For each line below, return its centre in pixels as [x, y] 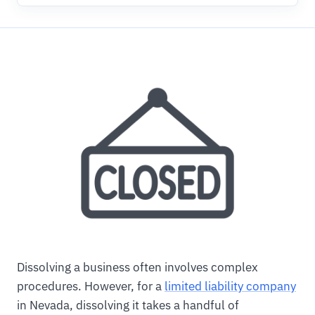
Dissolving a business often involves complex [137, 267]
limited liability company [230, 286]
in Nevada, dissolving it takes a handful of [128, 305]
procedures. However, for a [91, 286]
